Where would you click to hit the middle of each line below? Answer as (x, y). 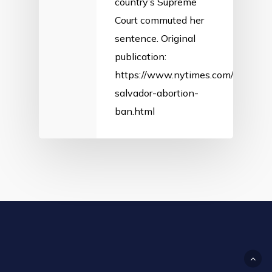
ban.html (135, 111)
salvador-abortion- (157, 93)
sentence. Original (155, 38)
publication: (141, 56)
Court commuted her (159, 20)
